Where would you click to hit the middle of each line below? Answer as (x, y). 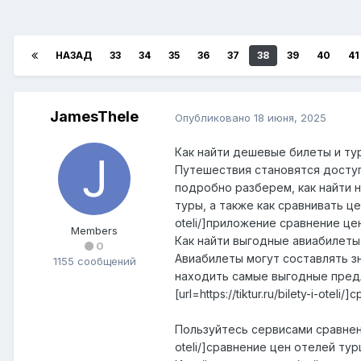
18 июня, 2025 (290, 117)
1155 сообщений (94, 261)
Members (94, 231)
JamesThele (94, 117)
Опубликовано (214, 117)
